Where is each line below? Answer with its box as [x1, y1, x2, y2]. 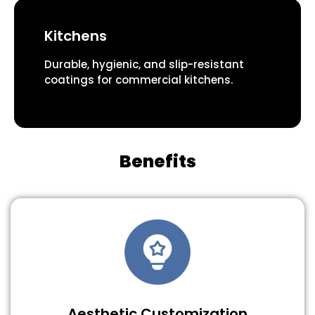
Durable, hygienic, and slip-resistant [44, 57, 244, 72]
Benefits [119, 149, 196, 174]
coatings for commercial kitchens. [44, 72, 233, 88]
